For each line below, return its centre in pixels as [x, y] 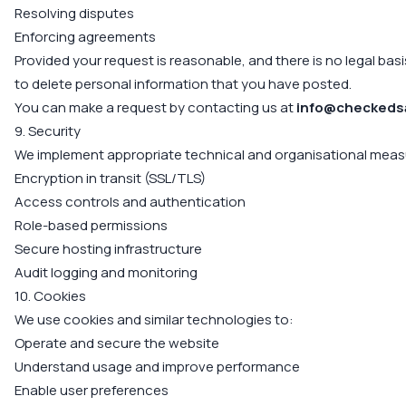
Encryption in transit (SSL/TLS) [110, 178]
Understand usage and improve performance [157, 367]
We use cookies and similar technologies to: [154, 319]
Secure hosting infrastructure [108, 249]
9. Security [48, 131]
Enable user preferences [92, 390]
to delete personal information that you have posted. [183, 84]
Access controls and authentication [130, 202]
